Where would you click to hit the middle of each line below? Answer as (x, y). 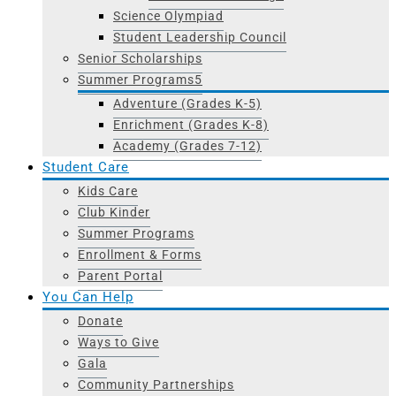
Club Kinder (114, 213)
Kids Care (108, 191)
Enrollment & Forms (140, 255)
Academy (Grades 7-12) (187, 146)
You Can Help (88, 297)
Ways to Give (118, 343)
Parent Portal (120, 276)
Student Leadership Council (200, 38)
